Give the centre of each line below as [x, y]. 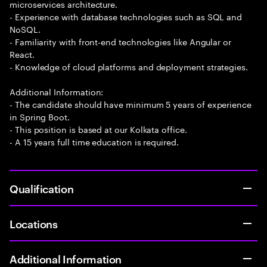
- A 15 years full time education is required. [94, 141]
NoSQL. [25, 29]
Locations [34, 223]
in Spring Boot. [40, 116]
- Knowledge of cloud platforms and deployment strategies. [129, 66]
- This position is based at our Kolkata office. [98, 129]
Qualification [42, 188]
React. [22, 54]
